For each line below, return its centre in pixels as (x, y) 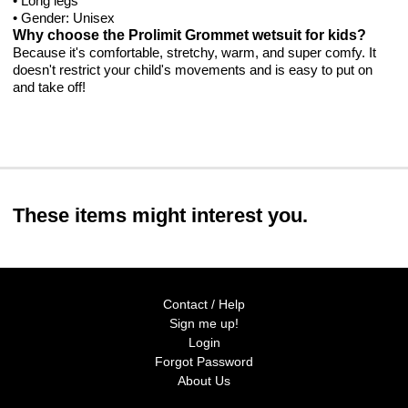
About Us (204, 380)
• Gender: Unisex (64, 17)
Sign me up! (204, 323)
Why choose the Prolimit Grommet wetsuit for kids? (189, 35)
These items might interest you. (160, 215)
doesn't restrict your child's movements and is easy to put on (193, 69)
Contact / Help (204, 304)
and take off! (49, 87)
